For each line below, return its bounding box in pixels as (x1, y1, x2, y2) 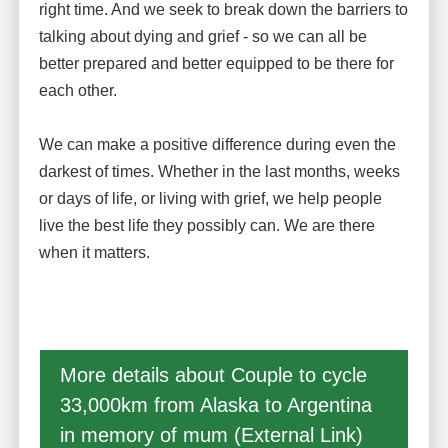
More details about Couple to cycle (59, 364, 367, 387)
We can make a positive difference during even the (38, 136, 396, 154)
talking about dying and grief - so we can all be (38, 28, 367, 46)
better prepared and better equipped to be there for (38, 55, 394, 73)
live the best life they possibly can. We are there (38, 217, 375, 235)
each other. (38, 82, 117, 100)
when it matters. (38, 244, 150, 262)
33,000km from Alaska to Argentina (59, 394, 372, 417)
